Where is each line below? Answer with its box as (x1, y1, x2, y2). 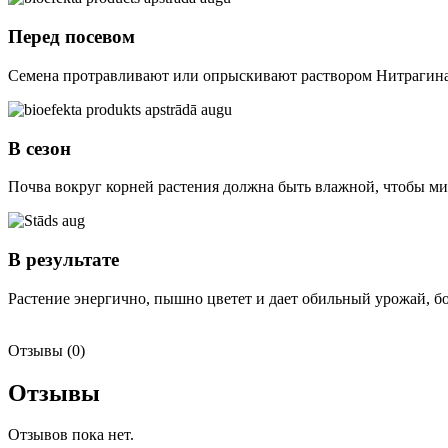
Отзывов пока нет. (8, 426, 134, 444)
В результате (8, 248, 119, 270)
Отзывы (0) (8, 341, 85, 359)
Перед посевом (8, 26, 135, 48)
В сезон (8, 137, 71, 159)
